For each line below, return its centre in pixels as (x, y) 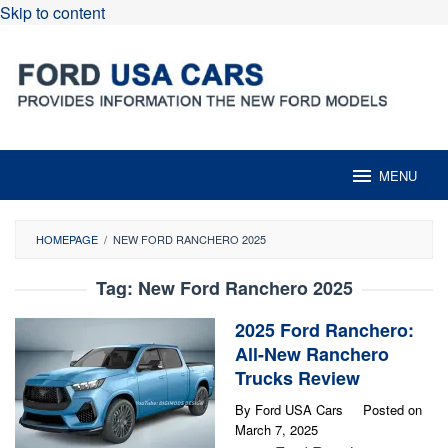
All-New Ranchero (312, 354)
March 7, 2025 (276, 429)
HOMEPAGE (67, 239)
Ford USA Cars (299, 409)
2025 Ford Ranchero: (324, 330)
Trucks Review (297, 378)
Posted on (392, 409)
